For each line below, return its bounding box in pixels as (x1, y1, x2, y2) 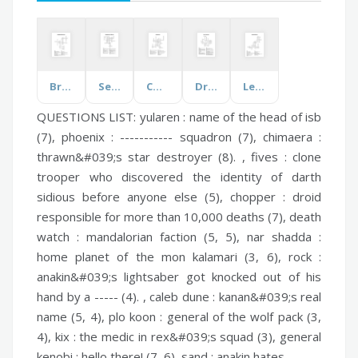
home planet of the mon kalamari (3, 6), (37, 248, 288, 265)
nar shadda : (247, 228, 321, 245)
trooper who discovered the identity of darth (37, 168, 321, 185)
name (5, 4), (37, 308, 109, 324)
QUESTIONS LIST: (37, 108, 140, 125)
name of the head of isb (185, 108, 322, 125)
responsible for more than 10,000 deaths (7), (37, 208, 289, 225)
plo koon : (108, 308, 163, 324)
